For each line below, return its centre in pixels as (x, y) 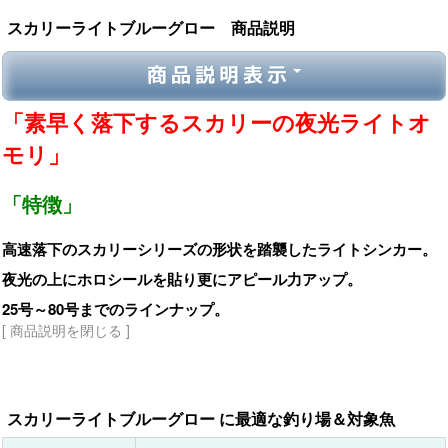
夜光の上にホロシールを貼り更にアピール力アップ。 (182, 279)
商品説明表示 (219, 74)
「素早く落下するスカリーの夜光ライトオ (216, 122)
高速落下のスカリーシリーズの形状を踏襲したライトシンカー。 (219, 249)
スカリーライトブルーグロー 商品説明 (151, 27)
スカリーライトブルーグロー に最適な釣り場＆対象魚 (201, 418)
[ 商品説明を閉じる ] (66, 330)
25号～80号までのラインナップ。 (115, 309)
